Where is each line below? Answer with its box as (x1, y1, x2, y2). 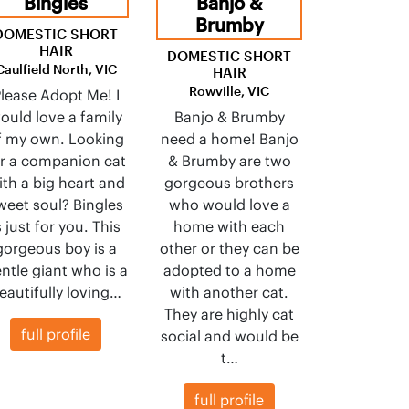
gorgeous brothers (164, 173, 294, 192)
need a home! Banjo (160, 130, 299, 148)
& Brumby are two (167, 152, 291, 170)
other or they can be (159, 239, 299, 257)
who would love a (168, 195, 290, 214)
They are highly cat (164, 305, 294, 323)
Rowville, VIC (189, 83, 269, 99)
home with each (173, 217, 285, 236)
